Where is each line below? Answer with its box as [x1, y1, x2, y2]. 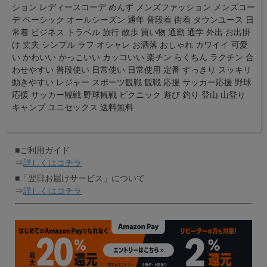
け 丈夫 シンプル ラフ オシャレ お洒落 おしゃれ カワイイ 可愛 [12, 40, 248, 50]
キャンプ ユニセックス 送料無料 [12, 103, 133, 113]
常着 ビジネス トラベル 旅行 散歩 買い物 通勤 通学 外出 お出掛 [12, 27, 250, 38]
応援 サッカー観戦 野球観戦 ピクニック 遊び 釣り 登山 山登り [12, 90, 246, 100]
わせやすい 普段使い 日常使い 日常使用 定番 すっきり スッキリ [12, 65, 252, 75]
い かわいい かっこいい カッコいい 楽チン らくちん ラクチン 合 [12, 52, 254, 63]
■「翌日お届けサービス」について [15, 173, 145, 184]
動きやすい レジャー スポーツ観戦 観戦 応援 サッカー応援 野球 [12, 77, 252, 88]
